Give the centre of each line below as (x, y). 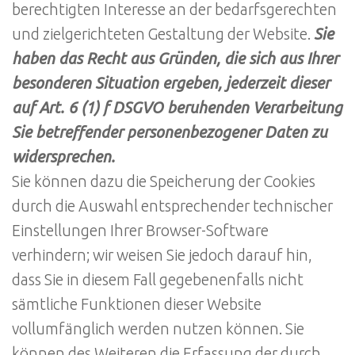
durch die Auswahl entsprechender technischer (172, 206)
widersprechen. (63, 157)
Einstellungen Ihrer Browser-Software (140, 231)
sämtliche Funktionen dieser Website (137, 305)
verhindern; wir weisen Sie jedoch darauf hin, (162, 256)
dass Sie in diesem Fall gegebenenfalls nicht (158, 280)
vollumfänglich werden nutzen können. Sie (158, 329)
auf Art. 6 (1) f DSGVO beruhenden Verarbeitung (177, 108)
